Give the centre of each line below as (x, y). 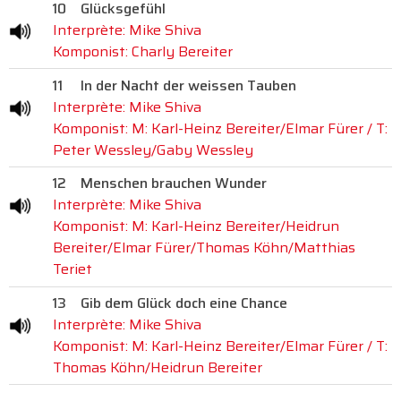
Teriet (73, 269)
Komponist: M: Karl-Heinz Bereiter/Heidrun (196, 226)
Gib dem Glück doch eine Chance (184, 303)
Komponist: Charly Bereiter (143, 51)
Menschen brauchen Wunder (174, 183)
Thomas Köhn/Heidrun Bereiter (158, 368)
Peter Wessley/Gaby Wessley (153, 149)
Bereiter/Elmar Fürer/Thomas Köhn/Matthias (204, 248)
